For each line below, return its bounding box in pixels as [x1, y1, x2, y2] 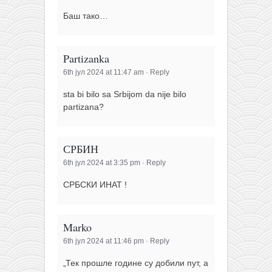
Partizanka [63, 50, 109, 66]
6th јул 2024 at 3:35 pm [63, 158, 140, 168]
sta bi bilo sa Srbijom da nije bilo [63, 89, 186, 99]
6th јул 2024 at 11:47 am [63, 67, 144, 76]
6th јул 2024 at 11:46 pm [63, 237, 144, 246]
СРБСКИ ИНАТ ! [63, 180, 127, 190]
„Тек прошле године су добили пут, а [63, 258, 208, 268]
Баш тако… [63, 10, 108, 21]
